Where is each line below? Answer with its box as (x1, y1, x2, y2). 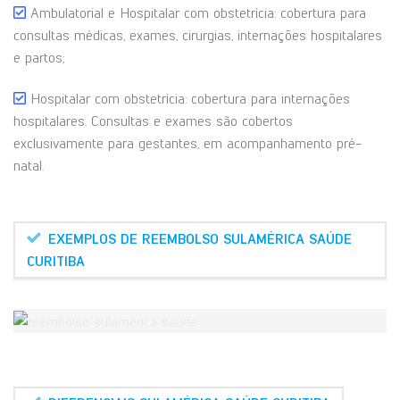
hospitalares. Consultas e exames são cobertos (13, 112, 293, 129)
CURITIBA (26, 253, 85, 271)
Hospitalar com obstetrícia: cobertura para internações (26, 89, 350, 107)
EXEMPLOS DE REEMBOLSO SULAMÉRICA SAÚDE (47, 230, 352, 248)
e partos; (13, 48, 64, 66)
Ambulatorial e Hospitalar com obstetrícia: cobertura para (26, 4, 366, 21)
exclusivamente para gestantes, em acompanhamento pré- (13, 134, 362, 152)
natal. (13, 156, 44, 174)
